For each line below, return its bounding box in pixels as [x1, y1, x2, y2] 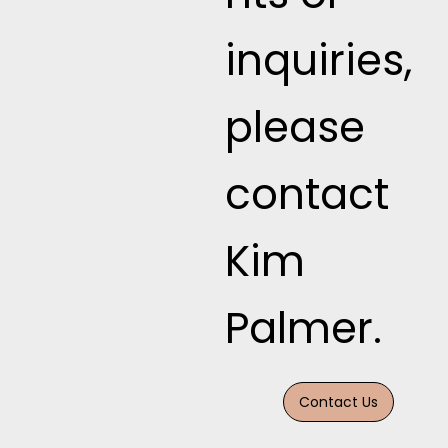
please [225, 98, 366, 158]
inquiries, [225, 31, 413, 91]
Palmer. [225, 299, 383, 359]
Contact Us [299, 392, 379, 413]
